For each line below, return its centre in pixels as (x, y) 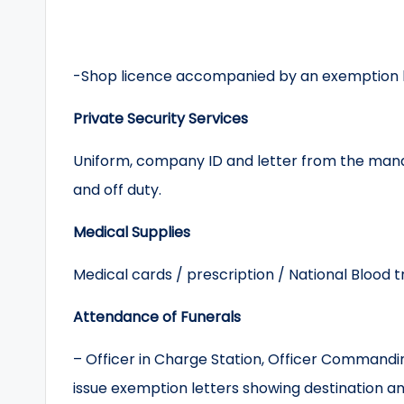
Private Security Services (161, 119)
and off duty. (117, 190)
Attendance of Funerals (157, 317)
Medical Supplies (132, 232)
